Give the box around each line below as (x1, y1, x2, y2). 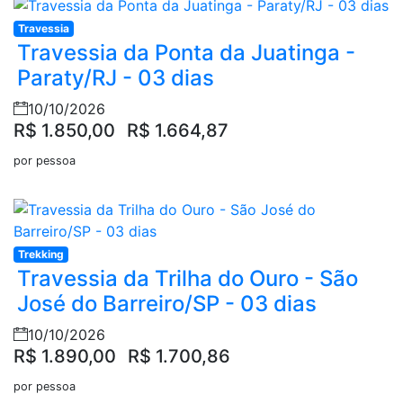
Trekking (17, 246, 64, 261)
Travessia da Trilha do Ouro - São (17, 264, 358, 291)
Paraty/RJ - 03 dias (17, 64, 214, 91)
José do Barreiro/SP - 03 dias (17, 290, 317, 317)
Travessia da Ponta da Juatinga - (17, 39, 355, 66)
